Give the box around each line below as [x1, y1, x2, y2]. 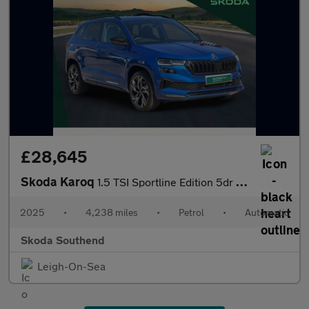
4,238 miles [86, 206, 138, 218]
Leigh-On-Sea [37, 259, 106, 272]
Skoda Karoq [21, 174, 97, 189]
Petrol [179, 206, 204, 218]
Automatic [245, 206, 289, 218]
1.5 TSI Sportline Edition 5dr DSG [97, 175, 236, 188]
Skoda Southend [21, 233, 105, 246]
